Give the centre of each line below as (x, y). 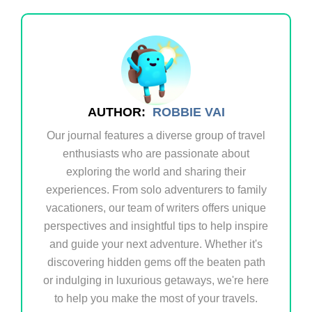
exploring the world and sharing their (156, 171)
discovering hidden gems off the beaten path (156, 262)
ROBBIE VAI (188, 112)
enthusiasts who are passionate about (156, 153)
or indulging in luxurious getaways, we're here (156, 280)
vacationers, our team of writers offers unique (156, 208)
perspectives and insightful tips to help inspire (156, 226)
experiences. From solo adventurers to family (156, 189)
